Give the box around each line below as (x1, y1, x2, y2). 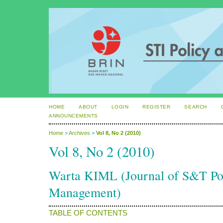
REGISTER (142, 104, 171, 110)
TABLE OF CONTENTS (49, 209, 127, 218)
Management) (49, 184, 121, 201)
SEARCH (184, 104, 207, 110)
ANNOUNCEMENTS (49, 113, 98, 118)
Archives (69, 130, 90, 136)
